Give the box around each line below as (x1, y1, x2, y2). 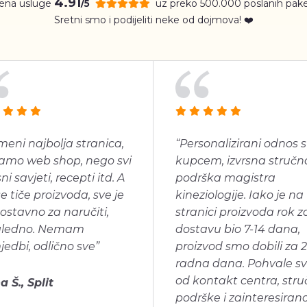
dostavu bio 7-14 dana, (175, 223, 300, 236)
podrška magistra (175, 171, 275, 184)
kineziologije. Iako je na (175, 188, 304, 201)
